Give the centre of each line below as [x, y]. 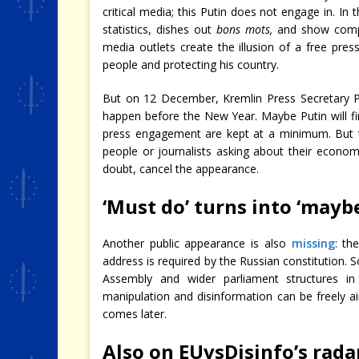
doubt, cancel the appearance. [181, 168]
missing [313, 243]
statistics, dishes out [160, 29]
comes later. [135, 313]
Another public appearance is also [197, 243]
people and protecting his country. [191, 64]
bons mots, [247, 29]
